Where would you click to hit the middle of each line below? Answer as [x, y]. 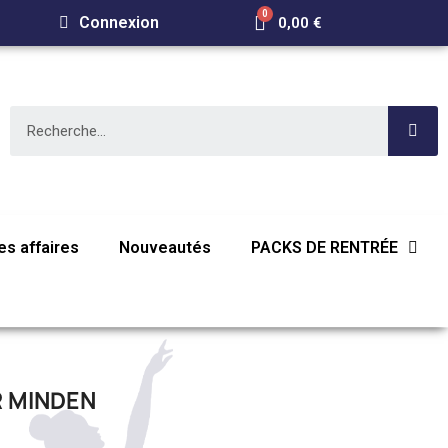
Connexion [118, 22]
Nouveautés [165, 247]
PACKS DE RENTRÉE [324, 247]
